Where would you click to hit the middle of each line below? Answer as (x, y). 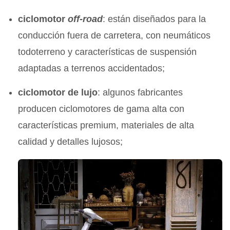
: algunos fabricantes (140, 92)
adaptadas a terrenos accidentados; (92, 68)
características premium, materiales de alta (106, 125)
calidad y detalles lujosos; (71, 141)
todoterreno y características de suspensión (108, 52)
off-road (85, 19)
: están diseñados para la (155, 19)
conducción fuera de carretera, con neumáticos (114, 35)
